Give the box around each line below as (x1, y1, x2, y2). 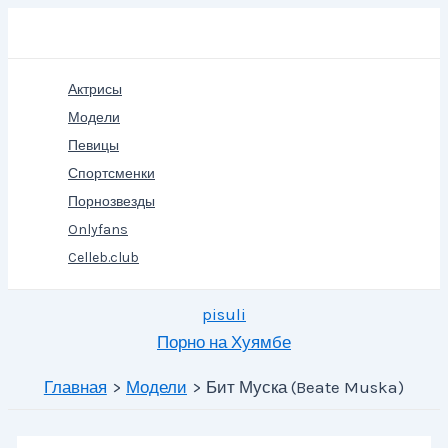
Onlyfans (68, 221, 128, 238)
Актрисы (68, 81, 122, 98)
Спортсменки (68, 165, 155, 182)
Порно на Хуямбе (157, 332, 291, 352)
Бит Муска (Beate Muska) (206, 377, 405, 397)
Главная (43, 377, 107, 397)
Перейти (7, 11, 74, 31)
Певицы (68, 137, 119, 154)
